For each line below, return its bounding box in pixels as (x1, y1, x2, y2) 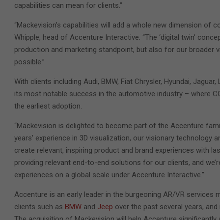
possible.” (14, 57, 45, 66)
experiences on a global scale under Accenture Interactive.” (14, 170, 204, 179)
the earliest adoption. (14, 101, 82, 110)
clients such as (14, 202, 65, 211)
